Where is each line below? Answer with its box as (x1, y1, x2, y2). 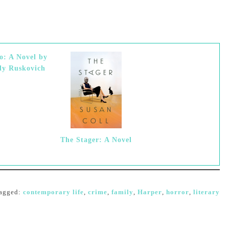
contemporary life (23, 188, 84, 196)
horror (166, 188, 189, 196)
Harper (138, 188, 162, 196)
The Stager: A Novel (60, 136, 132, 144)
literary (193, 188, 220, 196)
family (111, 188, 133, 196)
